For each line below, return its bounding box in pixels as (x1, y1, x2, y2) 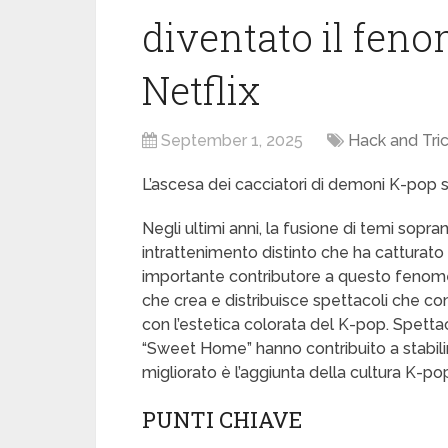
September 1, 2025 (161, 131, 303, 150)
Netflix (142, 65, 260, 115)
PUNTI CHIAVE (142, 405, 302, 434)
